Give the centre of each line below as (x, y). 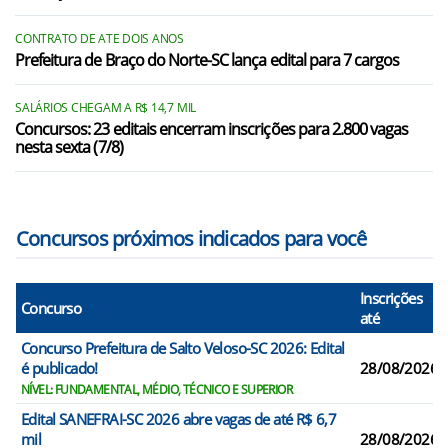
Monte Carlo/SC (88, 127)
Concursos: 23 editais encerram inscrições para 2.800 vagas (212, 129)
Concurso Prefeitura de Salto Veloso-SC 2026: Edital (183, 348)
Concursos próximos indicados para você (191, 238)
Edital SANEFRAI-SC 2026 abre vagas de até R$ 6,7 (179, 419)
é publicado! (59, 368)
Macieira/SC (74, 88)
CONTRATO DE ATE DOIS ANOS (99, 38)
